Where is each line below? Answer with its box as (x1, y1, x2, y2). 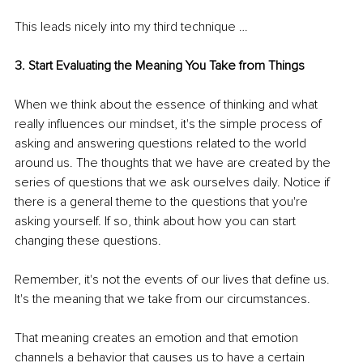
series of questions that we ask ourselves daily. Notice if (15, 174, 333, 191)
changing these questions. (15, 233, 161, 250)
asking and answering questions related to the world (15, 135, 310, 152)
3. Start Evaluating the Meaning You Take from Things (15, 58, 305, 75)
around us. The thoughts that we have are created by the (15, 155, 334, 172)
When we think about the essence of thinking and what (15, 96, 321, 113)
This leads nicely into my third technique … (15, 19, 248, 36)
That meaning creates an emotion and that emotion (15, 330, 301, 347)
